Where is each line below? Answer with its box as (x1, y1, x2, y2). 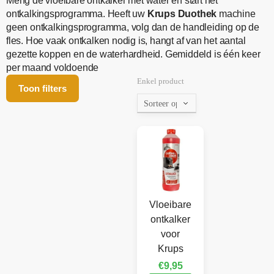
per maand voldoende (6, 62, 99, 73)
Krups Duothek (147, 9, 220, 20)
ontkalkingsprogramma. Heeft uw (6, 9, 147, 20)
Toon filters (18, 83, 67, 94)
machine (219, 9, 256, 20)
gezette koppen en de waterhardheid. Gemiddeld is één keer (6, 49, 261, 60)
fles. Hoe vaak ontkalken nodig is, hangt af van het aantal (6, 35, 246, 46)
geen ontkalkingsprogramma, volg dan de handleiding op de (6, 22, 259, 33)
